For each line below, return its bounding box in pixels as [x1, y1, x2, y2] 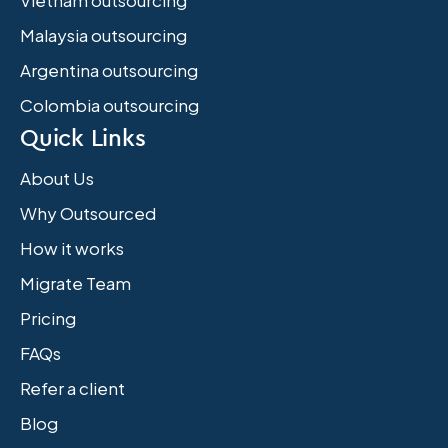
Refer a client [20, 377, 125, 400]
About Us [20, 167, 94, 190]
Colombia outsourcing [20, 94, 199, 117]
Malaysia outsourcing [20, 24, 187, 47]
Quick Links [20, 122, 146, 153]
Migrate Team [20, 272, 131, 295]
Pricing [20, 307, 76, 330]
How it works [20, 237, 124, 260]
